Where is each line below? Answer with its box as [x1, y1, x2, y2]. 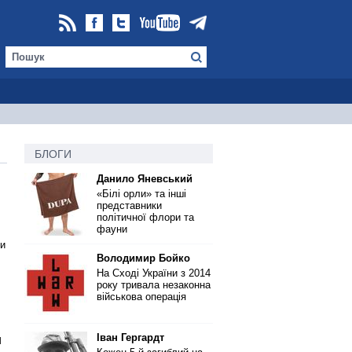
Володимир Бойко [97, 252, 190, 264]
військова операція [97, 291, 186, 302]
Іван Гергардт [97, 332, 164, 343]
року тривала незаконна [97, 279, 211, 291]
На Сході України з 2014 [97, 267, 211, 279]
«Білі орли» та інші [97, 188, 186, 200]
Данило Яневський [97, 173, 192, 185]
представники [97, 200, 162, 211]
